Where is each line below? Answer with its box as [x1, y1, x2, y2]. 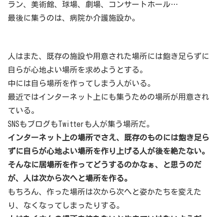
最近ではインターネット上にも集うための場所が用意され [8, 93, 209, 101]
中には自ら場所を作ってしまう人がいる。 [8, 79, 155, 87]
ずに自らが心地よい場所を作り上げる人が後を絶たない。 [8, 147, 209, 155]
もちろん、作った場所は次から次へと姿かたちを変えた [8, 187, 201, 196]
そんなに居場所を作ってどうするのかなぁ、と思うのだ [8, 160, 201, 169]
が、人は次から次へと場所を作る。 [8, 174, 132, 182]
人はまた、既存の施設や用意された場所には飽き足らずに [8, 52, 209, 60]
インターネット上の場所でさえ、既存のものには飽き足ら [8, 133, 209, 141]
